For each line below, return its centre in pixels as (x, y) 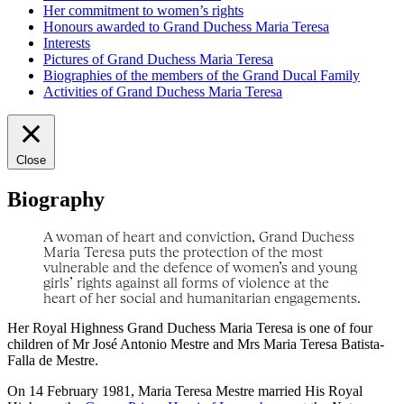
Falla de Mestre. (53, 361)
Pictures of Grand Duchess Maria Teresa (158, 59)
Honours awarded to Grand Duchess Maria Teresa (186, 26)
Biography (56, 199)
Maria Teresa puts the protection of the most (183, 252)
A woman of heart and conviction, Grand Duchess (199, 237)
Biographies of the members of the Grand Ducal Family (202, 75)
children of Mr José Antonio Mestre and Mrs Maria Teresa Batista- (196, 344)
